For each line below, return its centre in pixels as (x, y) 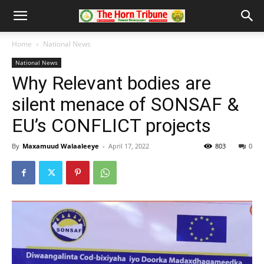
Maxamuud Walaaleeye (61, 146)
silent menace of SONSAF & (125, 104)
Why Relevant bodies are (111, 83)
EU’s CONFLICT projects (111, 126)
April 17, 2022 (129, 146)
